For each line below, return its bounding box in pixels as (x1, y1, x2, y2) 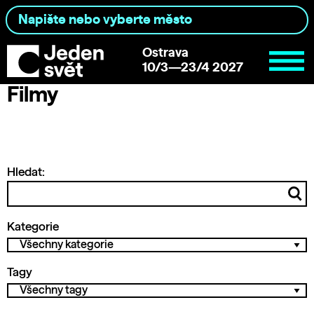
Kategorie (7, 220, 59, 233)
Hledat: (7, 165, 45, 178)
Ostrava (142, 46, 189, 60)
